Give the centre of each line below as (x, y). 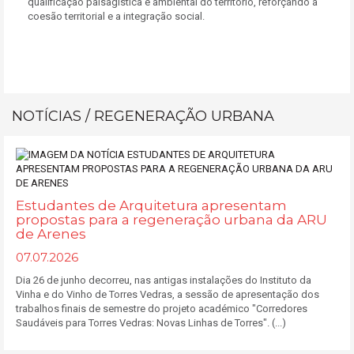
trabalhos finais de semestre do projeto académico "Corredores (162, 309)
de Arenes (51, 234)
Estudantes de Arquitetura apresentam (151, 205)
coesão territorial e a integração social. (116, 16)
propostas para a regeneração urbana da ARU (171, 220)
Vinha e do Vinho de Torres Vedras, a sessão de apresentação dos (168, 294)
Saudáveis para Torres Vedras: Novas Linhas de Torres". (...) (151, 323)
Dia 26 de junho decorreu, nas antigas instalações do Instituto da (164, 280)
